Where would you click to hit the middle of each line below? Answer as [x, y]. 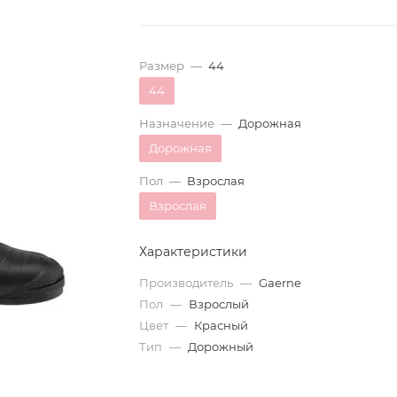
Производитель [188, 282]
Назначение [177, 123]
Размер [162, 65]
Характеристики [194, 251]
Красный [222, 325]
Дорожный [221, 346]
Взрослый [219, 304]
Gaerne [280, 282]
